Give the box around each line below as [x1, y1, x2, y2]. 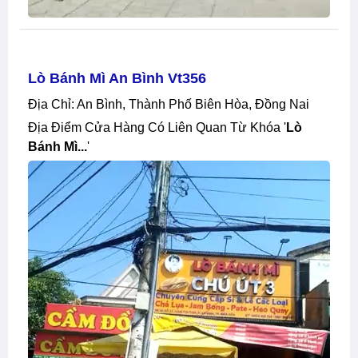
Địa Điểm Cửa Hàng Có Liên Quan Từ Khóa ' [38, 120, 286, 134]
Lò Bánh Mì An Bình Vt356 [28, 70, 206, 86]
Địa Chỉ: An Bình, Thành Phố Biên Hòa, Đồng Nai [38, 97, 309, 111]
